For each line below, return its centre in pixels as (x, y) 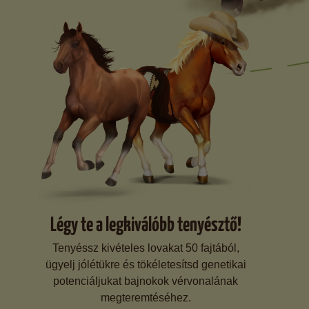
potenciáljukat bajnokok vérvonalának (146, 281)
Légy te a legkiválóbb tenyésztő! (146, 223)
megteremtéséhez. (146, 298)
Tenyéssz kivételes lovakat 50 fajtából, (146, 248)
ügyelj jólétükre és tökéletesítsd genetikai (146, 265)
